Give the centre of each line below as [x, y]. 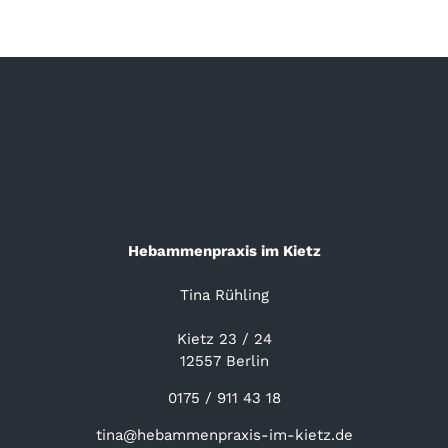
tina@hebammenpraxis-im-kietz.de [224, 435]
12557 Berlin [224, 361]
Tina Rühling [224, 295]
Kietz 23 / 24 [224, 339]
